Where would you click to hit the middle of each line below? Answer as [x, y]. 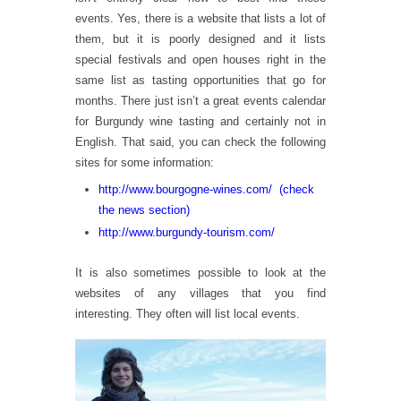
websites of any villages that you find [200, 294]
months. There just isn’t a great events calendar [200, 101]
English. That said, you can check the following [200, 142]
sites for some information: [145, 162]
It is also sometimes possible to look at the [200, 273]
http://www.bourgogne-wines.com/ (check [206, 189]
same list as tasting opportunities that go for [200, 80]
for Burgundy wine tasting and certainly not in [200, 121]
